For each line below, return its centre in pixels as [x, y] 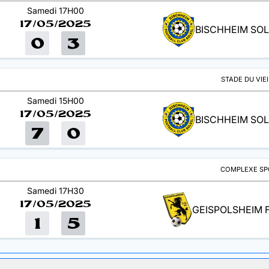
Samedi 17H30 [55, 190]
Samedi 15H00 [55, 100]
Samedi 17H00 [55, 10]
